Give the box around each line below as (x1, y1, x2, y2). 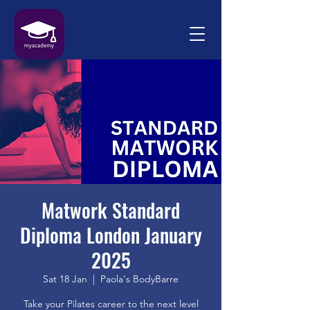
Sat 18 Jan (43, 273, 87, 285)
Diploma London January (19, 221, 202, 249)
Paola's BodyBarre (100, 273, 179, 285)
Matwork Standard (42, 196, 180, 224)
